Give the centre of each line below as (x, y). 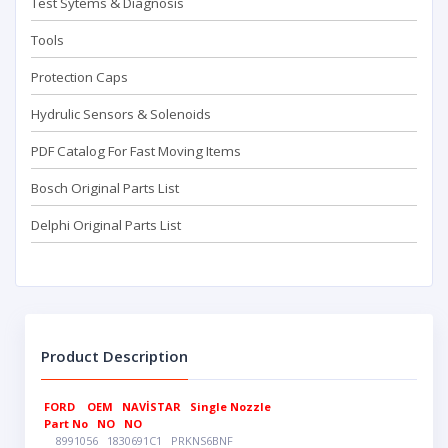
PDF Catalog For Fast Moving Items (136, 151)
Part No (66, 423)
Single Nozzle (231, 406)
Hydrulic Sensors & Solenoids (121, 114)
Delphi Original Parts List (106, 225)
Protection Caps (79, 77)
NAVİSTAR (152, 406)
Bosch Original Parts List (105, 188)
